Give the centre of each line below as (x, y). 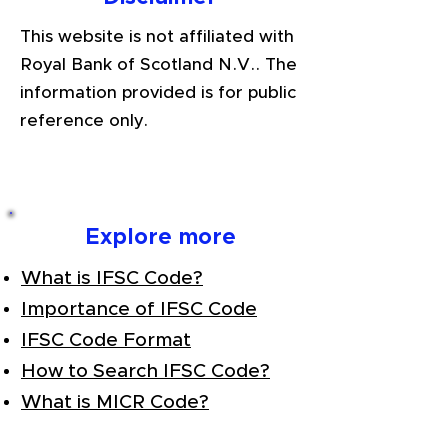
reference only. (84, 120)
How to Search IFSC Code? (145, 371)
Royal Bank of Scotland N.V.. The (158, 64)
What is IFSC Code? (112, 278)
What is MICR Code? (115, 402)
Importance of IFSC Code (139, 309)
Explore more (160, 238)
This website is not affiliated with (157, 36)
